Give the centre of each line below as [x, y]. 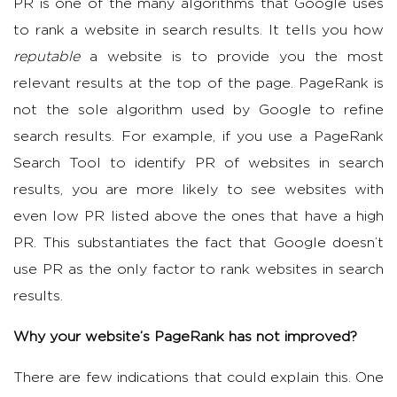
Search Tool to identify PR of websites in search [198, 163]
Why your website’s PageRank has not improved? [185, 336]
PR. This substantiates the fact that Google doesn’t [198, 242]
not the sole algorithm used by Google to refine [198, 109]
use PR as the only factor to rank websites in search [198, 269]
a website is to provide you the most [232, 56]
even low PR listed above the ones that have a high [198, 216]
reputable [47, 56]
